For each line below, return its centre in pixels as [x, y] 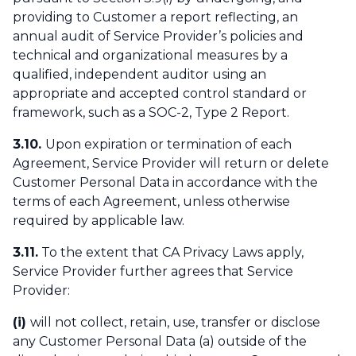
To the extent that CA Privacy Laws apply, [171, 253]
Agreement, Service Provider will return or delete [171, 164]
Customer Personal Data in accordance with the [165, 183]
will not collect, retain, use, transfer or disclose [175, 323]
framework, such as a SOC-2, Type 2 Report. [151, 113]
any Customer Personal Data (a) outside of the [160, 342]
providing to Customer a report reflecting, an [155, 17]
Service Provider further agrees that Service [153, 272]
